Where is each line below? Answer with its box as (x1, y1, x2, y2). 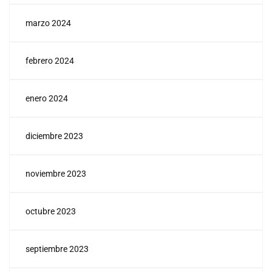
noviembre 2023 (25, 169, 86, 179)
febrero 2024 (25, 56, 74, 66)
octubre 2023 (25, 206, 76, 217)
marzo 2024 (25, 18, 71, 29)
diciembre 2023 (25, 131, 83, 141)
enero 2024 (25, 93, 68, 104)
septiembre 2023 (25, 244, 89, 254)
